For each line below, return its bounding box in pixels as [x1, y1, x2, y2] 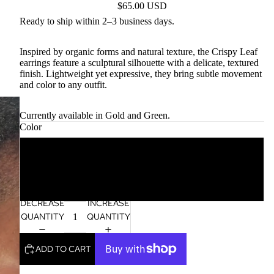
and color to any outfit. [20, 79, 107, 90]
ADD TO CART [35, 243, 91, 254]
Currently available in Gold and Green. [20, 109, 170, 120]
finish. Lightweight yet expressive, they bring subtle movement [20, 68, 262, 79]
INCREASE [87, 198, 130, 209]
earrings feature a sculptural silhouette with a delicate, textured [20, 57, 259, 68]
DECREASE [20, 198, 65, 209]
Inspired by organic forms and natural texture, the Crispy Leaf [20, 46, 257, 57]
